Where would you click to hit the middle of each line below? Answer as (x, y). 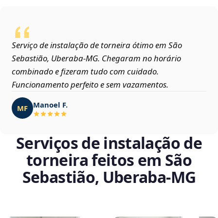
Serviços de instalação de (109, 143)
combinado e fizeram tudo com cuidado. (85, 72)
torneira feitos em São (109, 160)
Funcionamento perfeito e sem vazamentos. (90, 85)
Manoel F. (50, 104)
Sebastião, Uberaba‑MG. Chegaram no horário (96, 58)
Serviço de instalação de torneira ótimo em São (97, 45)
